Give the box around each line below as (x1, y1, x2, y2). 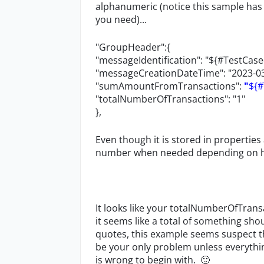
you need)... (95, 13, 147, 26)
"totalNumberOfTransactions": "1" (95, 93, 245, 105)
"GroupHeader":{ (95, 41, 170, 54)
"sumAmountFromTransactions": (95, 80, 244, 93)
